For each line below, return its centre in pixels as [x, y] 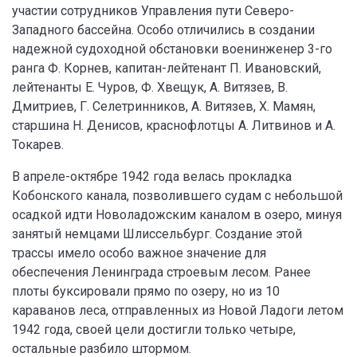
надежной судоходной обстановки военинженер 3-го [172, 49]
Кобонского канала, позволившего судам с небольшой [177, 196]
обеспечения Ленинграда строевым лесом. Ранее [161, 272]
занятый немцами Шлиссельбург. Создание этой [157, 234]
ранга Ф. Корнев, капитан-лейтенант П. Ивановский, [167, 68]
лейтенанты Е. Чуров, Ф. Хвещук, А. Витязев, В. [150, 87]
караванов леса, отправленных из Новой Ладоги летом [178, 310]
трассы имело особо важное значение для [139, 253]
